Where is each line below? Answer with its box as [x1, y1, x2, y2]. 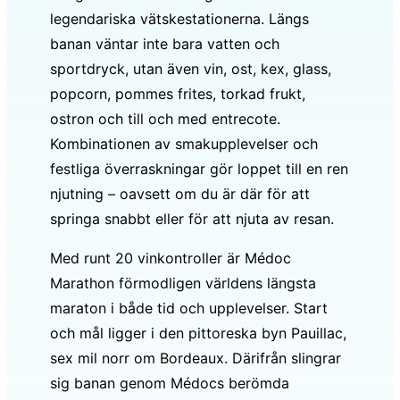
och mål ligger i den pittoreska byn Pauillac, [50, 323, 346, 342]
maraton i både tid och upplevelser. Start [50, 298, 328, 317]
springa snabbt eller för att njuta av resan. [50, 209, 334, 228]
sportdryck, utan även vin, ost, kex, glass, [50, 59, 331, 78]
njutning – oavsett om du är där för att [50, 184, 310, 203]
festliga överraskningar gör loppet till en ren [50, 159, 348, 178]
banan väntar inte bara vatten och [50, 34, 279, 53]
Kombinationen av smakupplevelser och [50, 134, 318, 153]
